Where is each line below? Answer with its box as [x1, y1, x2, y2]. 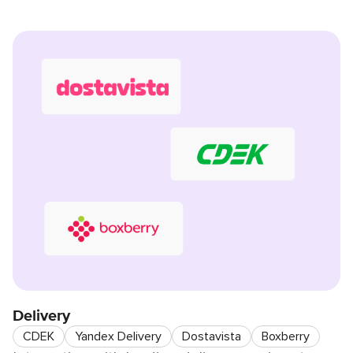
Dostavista [182, 329, 241, 345]
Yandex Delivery [75, 329, 162, 345]
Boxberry [262, 329, 310, 345]
